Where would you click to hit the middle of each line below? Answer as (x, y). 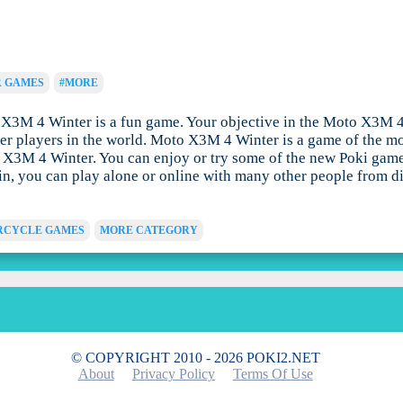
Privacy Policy (173, 374)
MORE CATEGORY (148, 231)
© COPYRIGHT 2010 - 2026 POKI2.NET (195, 358)
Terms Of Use (273, 374)
